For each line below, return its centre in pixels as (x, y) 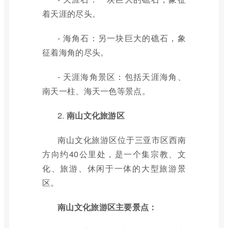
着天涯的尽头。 (72, 13)
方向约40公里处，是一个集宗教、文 (114, 154)
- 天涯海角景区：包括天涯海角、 (122, 77)
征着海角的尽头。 (76, 52)
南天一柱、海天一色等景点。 (96, 91)
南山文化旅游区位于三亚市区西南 (122, 140)
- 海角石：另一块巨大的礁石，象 (122, 38)
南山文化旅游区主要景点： (107, 207)
